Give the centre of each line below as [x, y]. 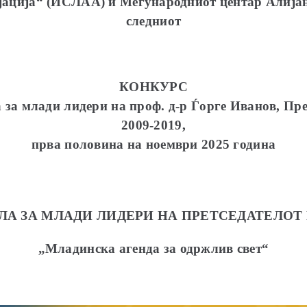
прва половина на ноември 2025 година [153, 144]
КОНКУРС [153, 87]
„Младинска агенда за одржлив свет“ [153, 248]
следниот [153, 21]
